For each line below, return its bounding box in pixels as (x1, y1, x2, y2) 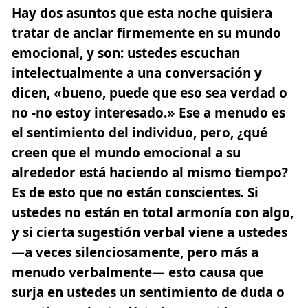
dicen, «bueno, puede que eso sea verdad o (12, 83, 287, 102)
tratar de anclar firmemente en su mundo (12, 23, 281, 42)
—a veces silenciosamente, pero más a (12, 243, 258, 261)
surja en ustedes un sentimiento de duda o (12, 283, 285, 301)
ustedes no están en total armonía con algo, (12, 203, 294, 221)
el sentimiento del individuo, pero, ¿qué (12, 123, 267, 142)
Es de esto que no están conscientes (12, 183, 241, 201)
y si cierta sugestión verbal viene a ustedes (12, 223, 287, 241)
